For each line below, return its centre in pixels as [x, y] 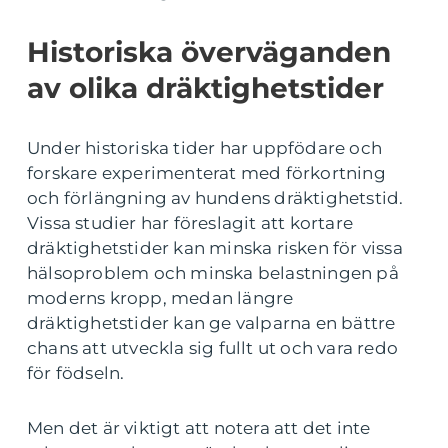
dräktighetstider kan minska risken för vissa [215, 248]
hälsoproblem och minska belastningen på [213, 273]
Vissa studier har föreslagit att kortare [190, 223]
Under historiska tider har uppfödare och [205, 148]
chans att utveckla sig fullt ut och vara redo [213, 348]
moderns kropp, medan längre [160, 298]
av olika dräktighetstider [205, 88]
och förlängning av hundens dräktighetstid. [215, 198]
